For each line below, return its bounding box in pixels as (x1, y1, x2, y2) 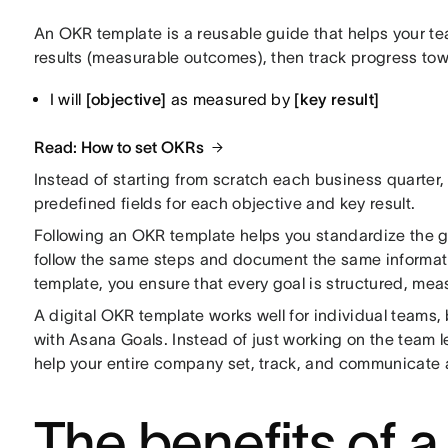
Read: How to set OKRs (33, 138, 204, 156)
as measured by (166, 90, 295, 108)
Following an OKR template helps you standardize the (33, 226, 439, 244)
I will (49, 90, 86, 108)
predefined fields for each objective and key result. (33, 194, 416, 212)
